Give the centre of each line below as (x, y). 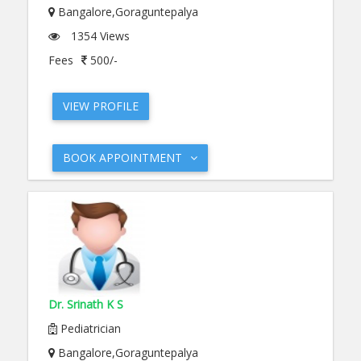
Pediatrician (89, 328)
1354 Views (99, 36)
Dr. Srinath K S (86, 304)
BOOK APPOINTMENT (122, 158)
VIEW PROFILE (101, 106)
